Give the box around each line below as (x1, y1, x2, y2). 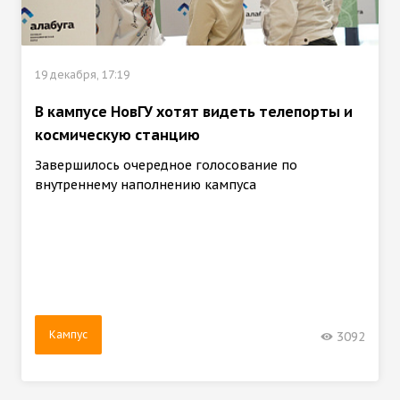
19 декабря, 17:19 (35, 68, 129, 82)
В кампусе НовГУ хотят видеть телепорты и (35, 103, 353, 121)
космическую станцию (35, 126, 200, 145)
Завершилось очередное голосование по (35, 157, 297, 174)
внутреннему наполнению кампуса (35, 177, 256, 194)
